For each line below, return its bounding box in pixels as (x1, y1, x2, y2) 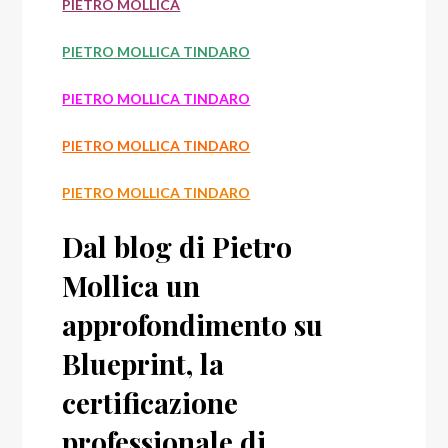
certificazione (62, 384, 239, 422)
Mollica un (62, 267, 201, 305)
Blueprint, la (62, 345, 225, 383)
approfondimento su (62, 306, 324, 344)
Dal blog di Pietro (62, 228, 293, 266)
